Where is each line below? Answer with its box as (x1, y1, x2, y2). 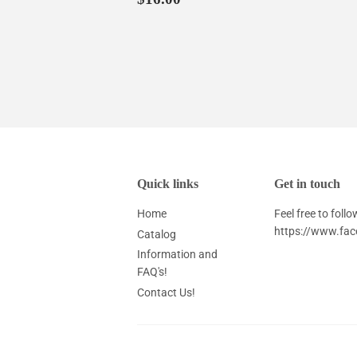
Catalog (137, 227, 176, 241)
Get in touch (273, 177, 340, 191)
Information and (137, 248, 218, 261)
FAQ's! (137, 265, 167, 279)
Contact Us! (137, 285, 195, 299)
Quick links (137, 177, 198, 191)
